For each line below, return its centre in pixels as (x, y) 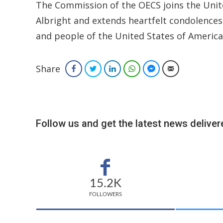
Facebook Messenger (189, 69)
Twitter (110, 69)
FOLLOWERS (105, 195)
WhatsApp (154, 69)
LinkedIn (132, 69)
